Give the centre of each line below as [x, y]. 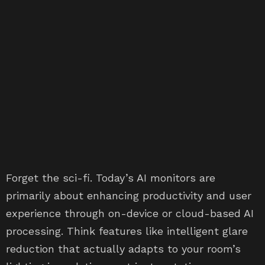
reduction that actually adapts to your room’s [123, 249]
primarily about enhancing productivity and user [129, 195]
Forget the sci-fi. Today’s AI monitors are [111, 178]
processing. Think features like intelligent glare [127, 231]
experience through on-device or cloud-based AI [130, 213]
